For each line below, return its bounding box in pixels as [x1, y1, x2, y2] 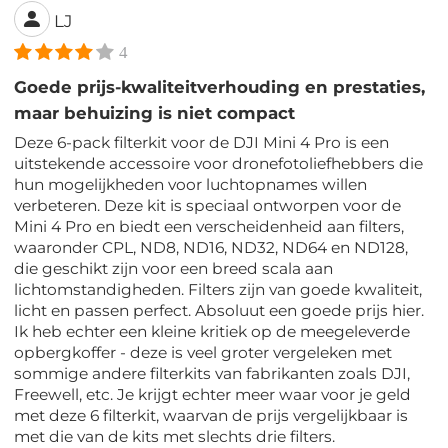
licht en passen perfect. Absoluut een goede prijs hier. [14, 300, 425, 320]
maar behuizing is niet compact [14, 102, 296, 123]
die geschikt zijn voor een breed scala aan [14, 258, 334, 278]
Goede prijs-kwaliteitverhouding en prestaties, [14, 76, 426, 97]
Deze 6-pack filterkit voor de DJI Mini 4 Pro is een [14, 132, 390, 152]
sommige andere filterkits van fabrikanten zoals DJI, [14, 363, 411, 383]
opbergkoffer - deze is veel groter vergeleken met [14, 342, 393, 362]
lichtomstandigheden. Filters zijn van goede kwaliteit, [14, 279, 423, 299]
